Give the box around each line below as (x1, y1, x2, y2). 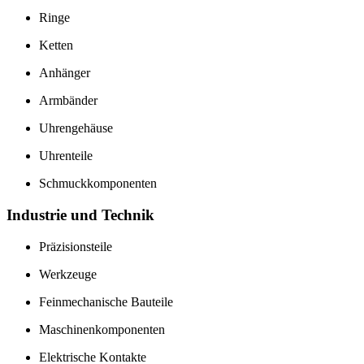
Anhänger (39, 66, 90, 80)
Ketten (39, 38, 73, 53)
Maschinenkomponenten (39, 322, 165, 336)
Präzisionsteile (39, 239, 112, 253)
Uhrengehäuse (39, 121, 113, 136)
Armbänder (39, 93, 97, 108)
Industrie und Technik (6, 206, 154, 223)
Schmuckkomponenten (39, 176, 157, 191)
